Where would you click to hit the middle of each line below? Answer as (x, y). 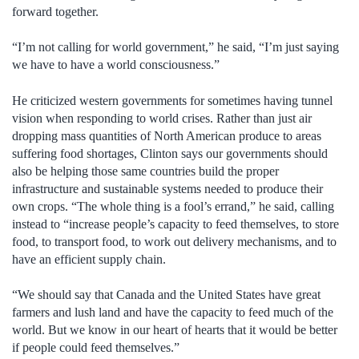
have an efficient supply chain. (89, 259)
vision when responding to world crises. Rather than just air (162, 118)
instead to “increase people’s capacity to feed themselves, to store (175, 224)
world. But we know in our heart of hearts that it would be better (175, 329)
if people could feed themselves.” (96, 347)
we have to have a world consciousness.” (116, 65)
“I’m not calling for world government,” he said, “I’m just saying (175, 47)
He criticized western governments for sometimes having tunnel (172, 100)
